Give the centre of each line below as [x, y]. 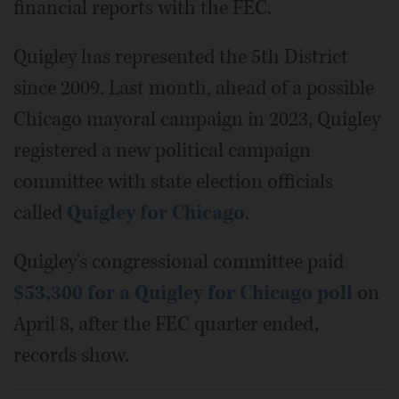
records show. [71, 355]
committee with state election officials [173, 182]
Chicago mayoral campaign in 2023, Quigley [197, 119]
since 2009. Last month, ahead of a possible [194, 88]
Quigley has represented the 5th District [181, 57]
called [40, 213]
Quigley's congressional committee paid [179, 262]
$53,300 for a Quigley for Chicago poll [183, 293]
